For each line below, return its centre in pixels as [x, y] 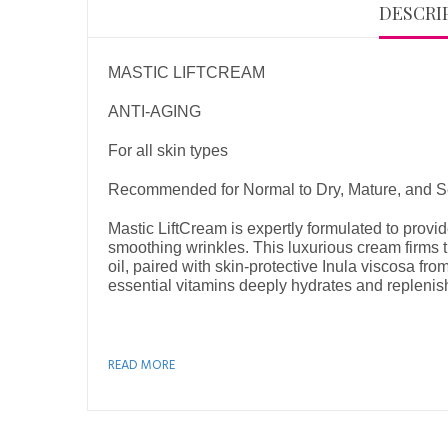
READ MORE [141, 365]
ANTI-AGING [158, 111]
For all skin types [168, 150]
